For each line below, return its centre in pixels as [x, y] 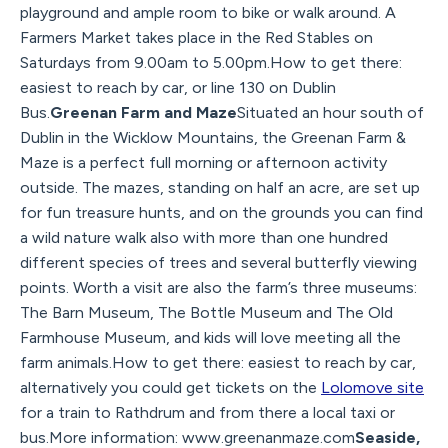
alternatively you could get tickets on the [170, 387]
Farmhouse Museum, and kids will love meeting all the [210, 337]
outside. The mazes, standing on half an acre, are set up [220, 187]
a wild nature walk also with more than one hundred [204, 237]
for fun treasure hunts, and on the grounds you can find [221, 212]
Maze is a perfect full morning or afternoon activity [203, 162]
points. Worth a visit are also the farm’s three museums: [218, 287]
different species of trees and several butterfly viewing [218, 262]
